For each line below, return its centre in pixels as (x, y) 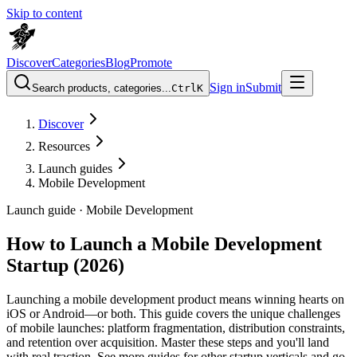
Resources (64, 146)
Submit (263, 87)
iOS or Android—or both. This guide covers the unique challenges (173, 313)
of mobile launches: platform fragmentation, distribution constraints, (176, 328)
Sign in (228, 87)
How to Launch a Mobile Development (164, 243)
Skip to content (44, 13)
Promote (151, 63)
